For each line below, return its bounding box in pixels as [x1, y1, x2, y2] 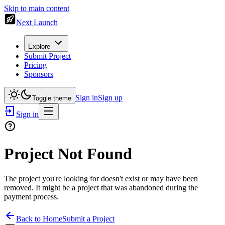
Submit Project [24, 52, 71, 60]
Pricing [24, 61, 47, 69]
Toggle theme [32, 94, 71, 102]
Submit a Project [62, 214, 115, 223]
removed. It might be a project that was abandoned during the [4, 183, 198, 192]
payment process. [4, 192, 59, 201]
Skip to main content [4, 4, 69, 13]
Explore [28, 43, 50, 50]
